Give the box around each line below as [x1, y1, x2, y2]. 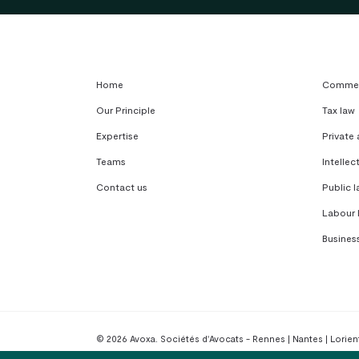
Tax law [321, 103, 355, 115]
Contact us [96, 180, 147, 192]
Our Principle [96, 103, 155, 115]
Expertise [96, 129, 139, 141]
